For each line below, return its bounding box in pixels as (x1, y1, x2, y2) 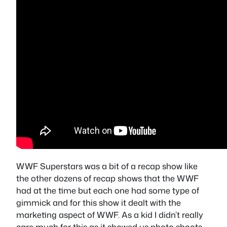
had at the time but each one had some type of (16, 184, 199, 197)
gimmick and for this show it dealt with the (16, 197, 181, 209)
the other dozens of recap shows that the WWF (16, 172, 199, 184)
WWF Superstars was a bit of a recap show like (16, 160, 198, 172)
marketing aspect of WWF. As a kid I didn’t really (16, 209, 203, 221)
